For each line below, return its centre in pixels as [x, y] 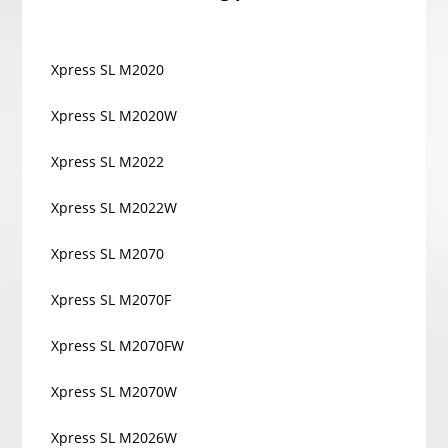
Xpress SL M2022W [114, 207]
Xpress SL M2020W [114, 115]
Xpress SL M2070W [114, 391]
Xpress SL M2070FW [118, 345]
